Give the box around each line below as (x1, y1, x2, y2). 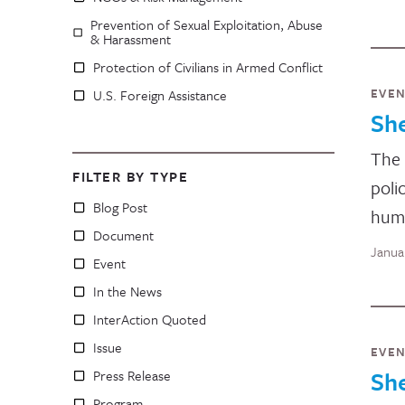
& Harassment (89, 29, 171, 49)
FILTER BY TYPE (72, 166, 189, 186)
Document (93, 225, 154, 245)
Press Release (93, 365, 171, 385)
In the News (93, 281, 162, 301)
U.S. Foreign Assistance (93, 85, 227, 105)
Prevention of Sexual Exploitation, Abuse (89, 14, 323, 34)
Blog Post (93, 197, 147, 217)
